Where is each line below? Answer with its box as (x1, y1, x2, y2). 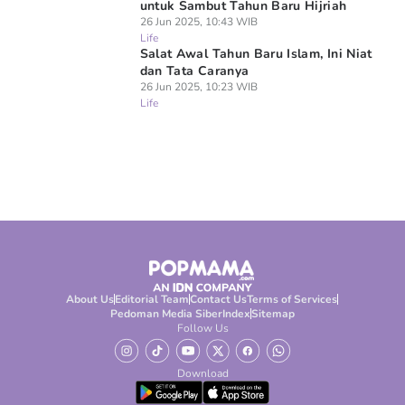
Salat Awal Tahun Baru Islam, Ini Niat (139, 45, 372, 62)
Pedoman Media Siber (109, 306, 222, 321)
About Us (66, 292, 115, 306)
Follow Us (176, 321, 229, 335)
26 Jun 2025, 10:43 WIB (139, 14, 258, 29)
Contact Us (190, 292, 248, 306)
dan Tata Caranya (139, 62, 250, 80)
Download (176, 366, 229, 381)
